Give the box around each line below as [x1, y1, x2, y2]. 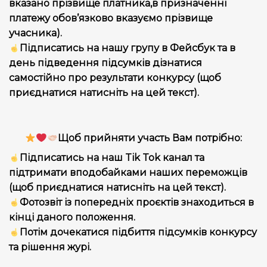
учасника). [9, 27, 62, 39]
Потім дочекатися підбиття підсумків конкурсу [20, 226, 257, 238]
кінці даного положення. [9, 211, 135, 223]
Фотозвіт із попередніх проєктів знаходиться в [20, 196, 254, 209]
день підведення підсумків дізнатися [9, 57, 202, 69]
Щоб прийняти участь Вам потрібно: [58, 132, 243, 144]
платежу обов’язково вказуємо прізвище [9, 12, 213, 24]
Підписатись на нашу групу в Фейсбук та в [20, 42, 236, 54]
